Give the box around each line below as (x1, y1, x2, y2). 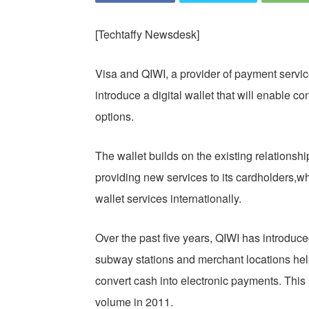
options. (95, 108, 134, 125)
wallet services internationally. (95, 190, 241, 207)
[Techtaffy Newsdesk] (95, 26, 199, 43)
